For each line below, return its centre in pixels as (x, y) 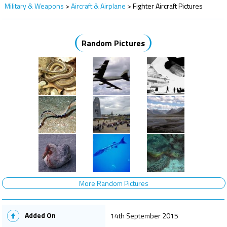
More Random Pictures (114, 183)
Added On (40, 215)
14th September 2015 (145, 216)
